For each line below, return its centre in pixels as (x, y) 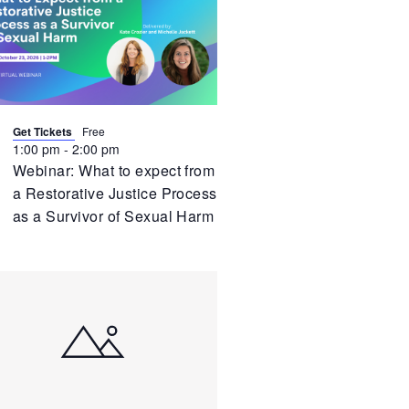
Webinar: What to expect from (114, 170)
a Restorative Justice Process (115, 193)
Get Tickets (43, 131)
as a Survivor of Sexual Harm (113, 215)
